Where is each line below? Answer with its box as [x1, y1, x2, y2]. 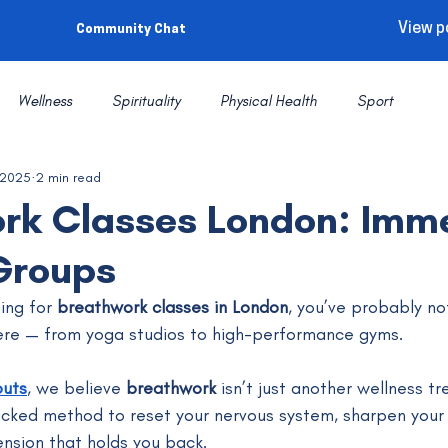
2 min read [36, 169, 101, 187]
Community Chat [76, 23, 186, 36]
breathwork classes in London [57, 295, 288, 318]
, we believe [27, 376, 126, 399]
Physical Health [220, 91, 317, 110]
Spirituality [112, 91, 180, 110]
